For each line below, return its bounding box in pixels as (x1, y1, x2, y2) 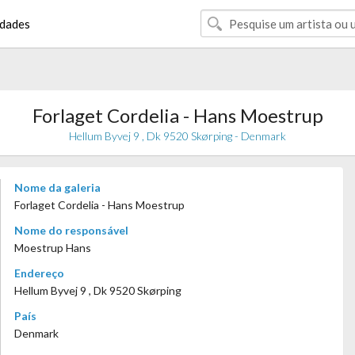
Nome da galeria (14, 181, 101, 194)
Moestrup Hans (14, 241, 91, 254)
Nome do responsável (14, 223, 128, 237)
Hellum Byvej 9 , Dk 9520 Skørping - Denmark (69, 129, 286, 143)
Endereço (14, 266, 64, 280)
